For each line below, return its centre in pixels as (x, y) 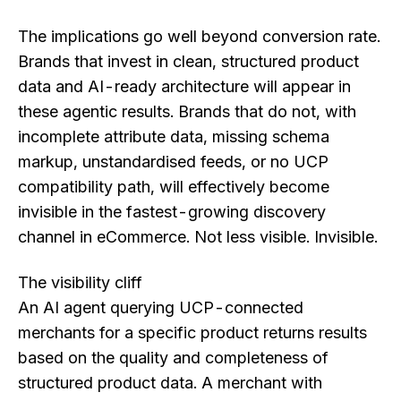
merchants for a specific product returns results (192, 332)
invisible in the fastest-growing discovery (172, 211)
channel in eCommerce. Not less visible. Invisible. (198, 236)
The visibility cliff (80, 282)
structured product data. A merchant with (170, 382)
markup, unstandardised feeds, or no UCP (173, 161)
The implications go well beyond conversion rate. (199, 36)
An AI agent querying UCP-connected (161, 307)
